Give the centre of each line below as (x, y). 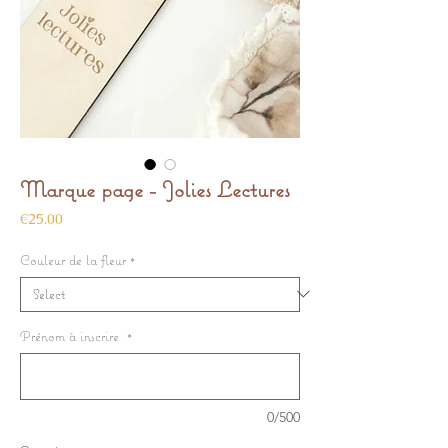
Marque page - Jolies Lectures (155, 188)
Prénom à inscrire (71, 335)
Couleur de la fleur (73, 259)
